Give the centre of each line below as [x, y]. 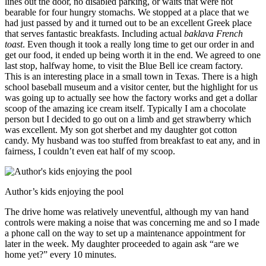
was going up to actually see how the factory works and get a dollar [131, 97]
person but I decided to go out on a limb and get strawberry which [128, 119]
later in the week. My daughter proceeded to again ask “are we [122, 243]
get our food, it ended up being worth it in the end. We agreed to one [133, 55]
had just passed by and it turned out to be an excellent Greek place [128, 23]
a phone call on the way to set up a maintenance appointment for [125, 233]
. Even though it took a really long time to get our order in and [138, 44]
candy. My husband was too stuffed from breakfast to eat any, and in [132, 140]
